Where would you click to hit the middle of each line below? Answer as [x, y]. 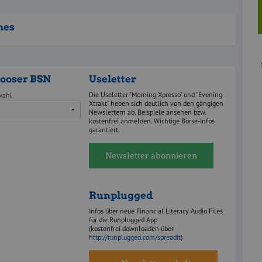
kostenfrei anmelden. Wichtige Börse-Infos [151, 120]
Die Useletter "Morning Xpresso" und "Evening [155, 94]
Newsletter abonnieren [151, 155]
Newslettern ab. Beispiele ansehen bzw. [147, 112]
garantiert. [104, 129]
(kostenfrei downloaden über [131, 229]
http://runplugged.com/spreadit [135, 237]
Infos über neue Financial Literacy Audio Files [156, 211]
